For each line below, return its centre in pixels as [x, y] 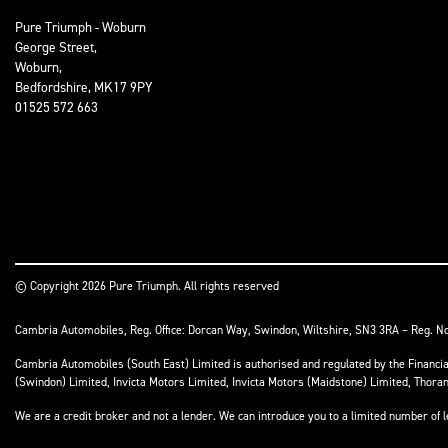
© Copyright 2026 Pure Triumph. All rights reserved [147, 286]
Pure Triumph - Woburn [80, 27]
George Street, [56, 47]
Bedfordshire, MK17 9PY [84, 87]
